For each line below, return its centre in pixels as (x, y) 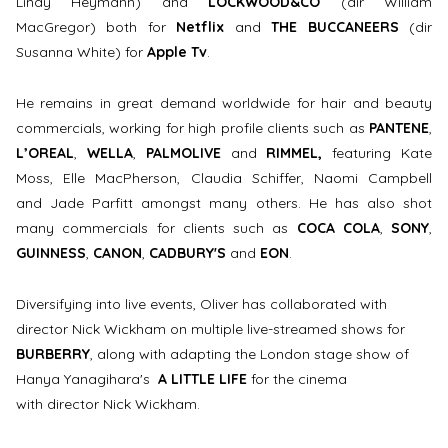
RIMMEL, (299, 153)
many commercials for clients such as (156, 228)
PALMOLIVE (183, 153)
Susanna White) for (81, 52)
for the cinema (297, 378)
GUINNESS (51, 253)
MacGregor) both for (96, 27)
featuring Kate (382, 153)
